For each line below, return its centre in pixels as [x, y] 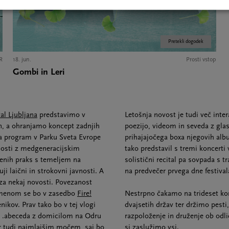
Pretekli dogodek [186, 41]
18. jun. [22, 60]
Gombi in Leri [39, 72]
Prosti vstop [201, 60]
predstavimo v [61, 115]
